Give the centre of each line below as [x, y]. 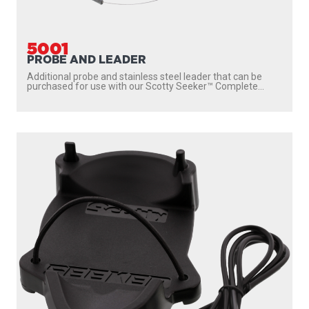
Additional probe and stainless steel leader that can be [144, 76]
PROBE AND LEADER [87, 59]
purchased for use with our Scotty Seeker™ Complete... [146, 86]
